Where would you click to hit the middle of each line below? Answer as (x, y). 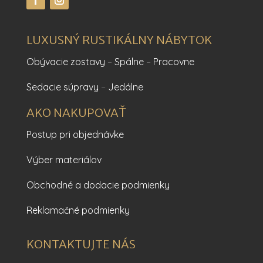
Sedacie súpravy (62, 87)
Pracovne (173, 62)
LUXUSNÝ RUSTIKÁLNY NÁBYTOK (119, 40)
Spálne (129, 62)
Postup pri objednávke (75, 135)
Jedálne (125, 87)
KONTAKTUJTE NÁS (81, 244)
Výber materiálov (64, 160)
